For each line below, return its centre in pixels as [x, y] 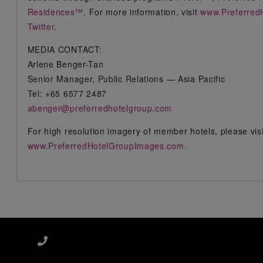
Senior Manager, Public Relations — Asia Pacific [126, 79]
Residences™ [55, 12]
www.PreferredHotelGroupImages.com [106, 146]
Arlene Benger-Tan [65, 64]
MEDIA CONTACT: [65, 49]
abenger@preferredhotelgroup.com [100, 108]
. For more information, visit [142, 12]
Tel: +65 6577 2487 [67, 93]
